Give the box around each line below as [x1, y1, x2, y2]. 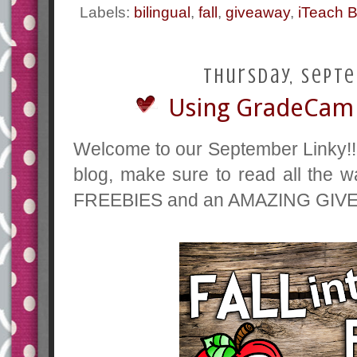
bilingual [134, 3, 190, 21]
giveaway [226, 3, 290, 21]
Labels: [80, 3, 134, 21]
